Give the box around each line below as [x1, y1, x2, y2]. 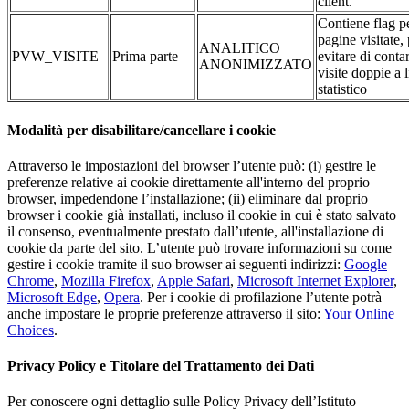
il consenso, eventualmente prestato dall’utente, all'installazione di [7, 223, 383, 239]
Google [344, 256, 387, 272]
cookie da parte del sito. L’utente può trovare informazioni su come [7, 239, 392, 256]
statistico [318, 81, 367, 98]
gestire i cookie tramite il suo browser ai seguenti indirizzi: [7, 256, 344, 272]
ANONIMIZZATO [199, 57, 312, 73]
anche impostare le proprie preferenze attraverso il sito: [7, 305, 323, 321]
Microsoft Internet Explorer [237, 272, 393, 288]
